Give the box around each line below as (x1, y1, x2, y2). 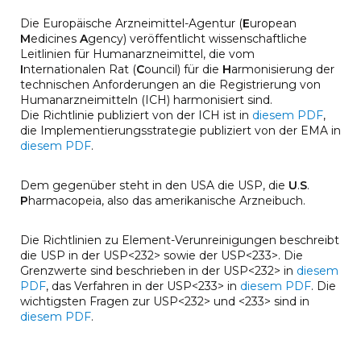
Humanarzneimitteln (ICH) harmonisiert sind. (20, 93, 272, 108)
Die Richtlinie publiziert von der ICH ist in (20, 108, 252, 123)
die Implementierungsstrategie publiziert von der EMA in (20, 123, 341, 139)
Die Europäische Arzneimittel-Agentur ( (20, 16, 243, 31)
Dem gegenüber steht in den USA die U (20, 178, 247, 193)
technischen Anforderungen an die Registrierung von (20, 77, 321, 93)
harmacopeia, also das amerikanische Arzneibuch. (28, 193, 309, 209)
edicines (31, 31, 80, 47)
